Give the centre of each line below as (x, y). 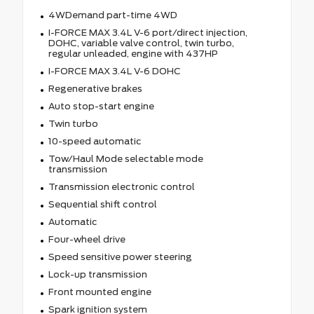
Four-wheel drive (87, 239)
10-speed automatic (95, 141)
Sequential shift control (102, 204)
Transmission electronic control (121, 186)
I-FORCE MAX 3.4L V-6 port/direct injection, (148, 32)
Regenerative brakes (95, 88)
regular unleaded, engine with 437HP (133, 53)
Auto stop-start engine (101, 106)
